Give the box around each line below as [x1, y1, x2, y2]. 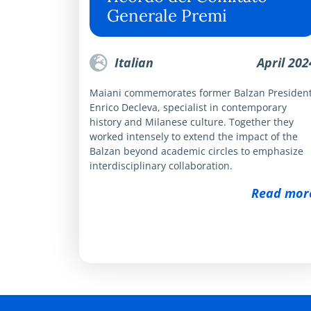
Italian [111, 53, 153, 71]
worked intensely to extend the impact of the [90, 129, 298, 143]
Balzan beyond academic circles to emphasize [90, 144, 303, 158]
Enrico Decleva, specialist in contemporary [90, 100, 287, 114]
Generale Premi [107, 4, 227, 26]
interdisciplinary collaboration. [90, 158, 241, 172]
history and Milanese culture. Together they [90, 115, 294, 128]
